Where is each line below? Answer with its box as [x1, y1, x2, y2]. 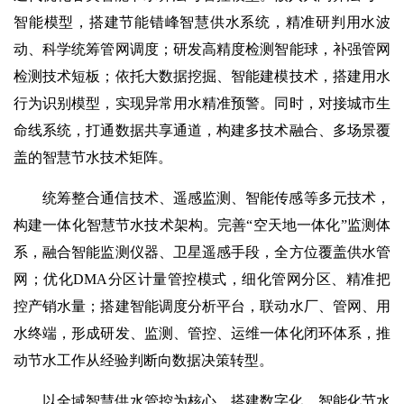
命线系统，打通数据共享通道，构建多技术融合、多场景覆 [14, 123, 390, 138]
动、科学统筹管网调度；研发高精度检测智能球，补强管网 [14, 41, 390, 57]
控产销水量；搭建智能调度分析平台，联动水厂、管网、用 [14, 298, 390, 314]
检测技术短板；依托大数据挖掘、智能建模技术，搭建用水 [14, 69, 390, 84]
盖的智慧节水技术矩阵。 [14, 150, 172, 165]
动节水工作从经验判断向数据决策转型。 [14, 353, 273, 368]
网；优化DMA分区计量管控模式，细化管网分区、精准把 [14, 271, 390, 287]
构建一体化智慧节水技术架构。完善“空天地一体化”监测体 [14, 217, 390, 233]
